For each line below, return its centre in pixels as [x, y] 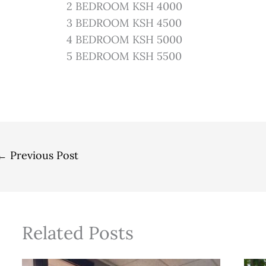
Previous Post [43, 155]
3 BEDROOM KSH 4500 [124, 23]
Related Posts [78, 232]
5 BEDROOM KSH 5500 [124, 56]
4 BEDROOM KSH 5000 [125, 39]
